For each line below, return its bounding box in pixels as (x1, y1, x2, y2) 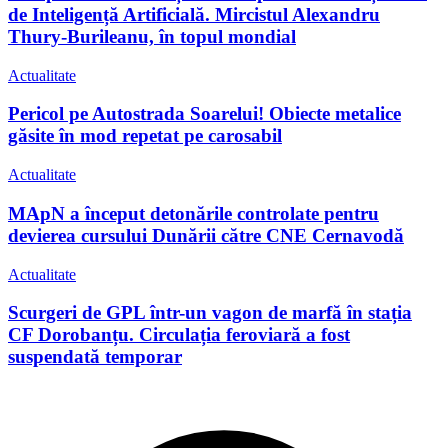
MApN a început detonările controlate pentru (8, 202, 379, 224)
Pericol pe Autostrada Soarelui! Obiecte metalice (8, 103, 401, 125)
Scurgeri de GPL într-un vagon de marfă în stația (8, 302, 412, 324)
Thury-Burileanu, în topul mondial (8, 26, 296, 48)
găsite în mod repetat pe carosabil (8, 125, 282, 147)
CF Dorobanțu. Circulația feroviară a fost (8, 324, 350, 346)
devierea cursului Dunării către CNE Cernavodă (8, 224, 404, 246)
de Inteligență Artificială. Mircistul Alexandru (8, 4, 380, 26)
